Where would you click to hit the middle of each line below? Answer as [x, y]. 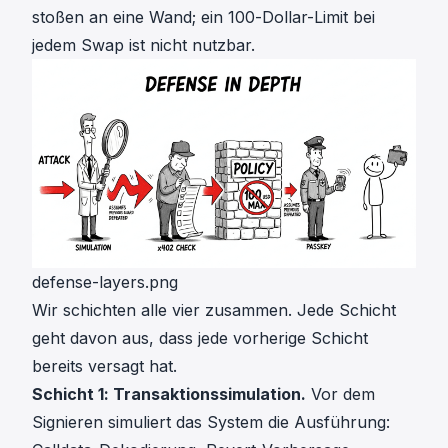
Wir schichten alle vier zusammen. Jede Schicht [214, 310]
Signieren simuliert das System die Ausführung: [211, 422]
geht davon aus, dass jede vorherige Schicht [200, 338]
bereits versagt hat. [104, 366]
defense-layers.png [105, 282]
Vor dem [340, 394]
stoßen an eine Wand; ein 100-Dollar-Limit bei [203, 16]
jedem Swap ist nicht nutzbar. [143, 44]
